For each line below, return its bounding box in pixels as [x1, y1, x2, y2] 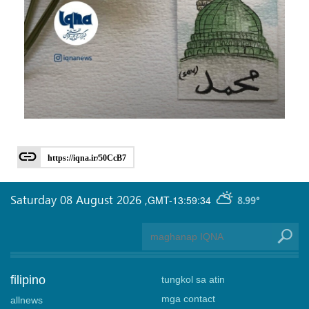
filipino [10, 273, 46, 288]
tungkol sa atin [161, 274, 225, 286]
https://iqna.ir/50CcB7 [48, 153, 126, 163]
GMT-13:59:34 [148, 192, 211, 207]
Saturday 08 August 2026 [10, 192, 145, 208]
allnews [10, 295, 43, 306]
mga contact [161, 293, 215, 305]
